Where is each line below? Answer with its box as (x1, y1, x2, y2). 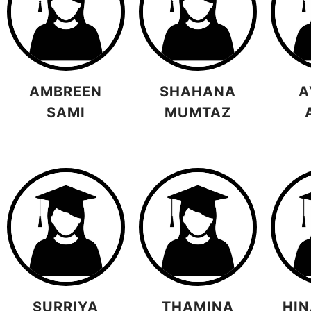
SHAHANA (159, 83, 236, 101)
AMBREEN (29, 83, 103, 101)
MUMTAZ (164, 104, 231, 121)
